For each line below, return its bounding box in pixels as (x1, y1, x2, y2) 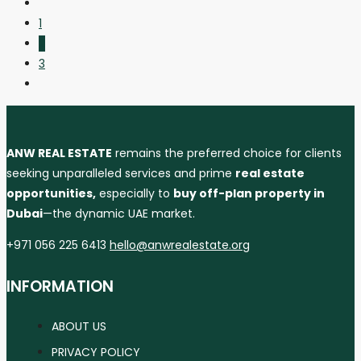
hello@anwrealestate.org (110, 237, 250, 254)
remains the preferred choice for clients (112, 145, 342, 162)
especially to (96, 185, 173, 202)
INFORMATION (6, 275, 114, 297)
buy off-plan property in (173, 185, 325, 202)
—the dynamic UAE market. (43, 205, 195, 222)
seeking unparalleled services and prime (6, 165, 235, 182)
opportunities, (6, 185, 96, 202)
